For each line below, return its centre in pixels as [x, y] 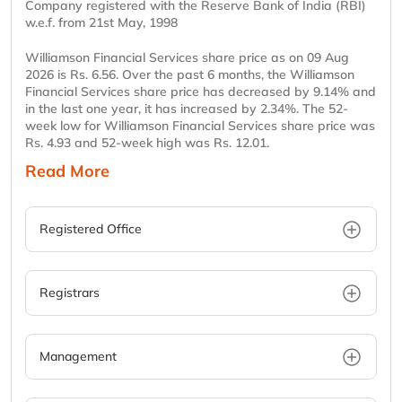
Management [78, 357]
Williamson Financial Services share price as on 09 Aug [187, 58]
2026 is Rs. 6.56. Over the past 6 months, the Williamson [190, 75]
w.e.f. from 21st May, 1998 [101, 23]
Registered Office [91, 229]
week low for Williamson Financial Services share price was [200, 126]
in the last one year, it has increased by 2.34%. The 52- [187, 109]
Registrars [70, 293]
